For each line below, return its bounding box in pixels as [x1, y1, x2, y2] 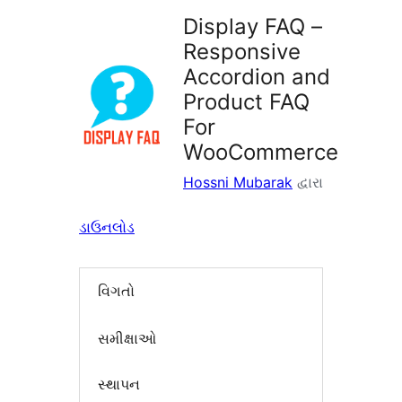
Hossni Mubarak [183, 173, 293, 192]
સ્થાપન [98, 375, 140, 394]
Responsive [183, 39, 301, 66]
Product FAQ [183, 89, 310, 116]
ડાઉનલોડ [79, 218, 135, 237]
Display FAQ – [183, 13, 322, 40]
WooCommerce [183, 139, 338, 166]
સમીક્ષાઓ [98, 328, 156, 347]
